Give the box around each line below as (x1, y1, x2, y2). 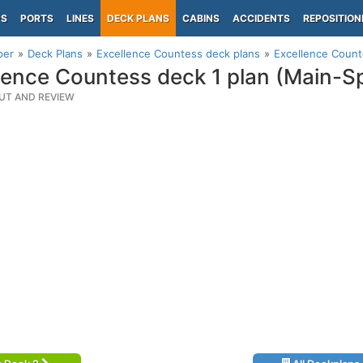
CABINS (182, 12, 220, 24)
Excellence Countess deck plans (96, 47, 260, 60)
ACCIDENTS (233, 12, 290, 24)
